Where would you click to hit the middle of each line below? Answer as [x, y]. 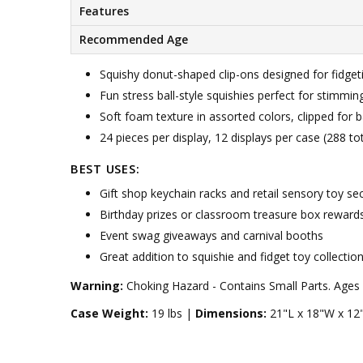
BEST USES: [105, 168]
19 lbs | [171, 313]
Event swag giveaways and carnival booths [211, 236]
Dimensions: [231, 313]
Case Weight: [109, 313]
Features [104, 11]
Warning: [96, 286]
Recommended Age [133, 39]
